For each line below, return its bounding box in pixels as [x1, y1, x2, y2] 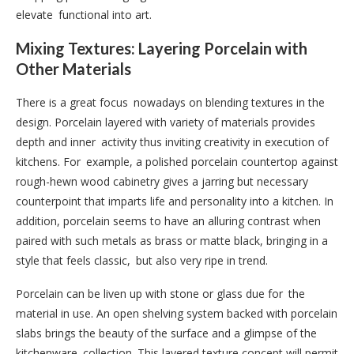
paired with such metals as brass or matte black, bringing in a [16, 232, 328, 248]
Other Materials [16, 58, 131, 78]
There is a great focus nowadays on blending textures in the [16, 94, 325, 110]
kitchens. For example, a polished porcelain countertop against [16, 153, 338, 169]
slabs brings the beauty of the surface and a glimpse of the [16, 325, 317, 341]
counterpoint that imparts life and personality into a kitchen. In [16, 193, 333, 209]
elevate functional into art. [16, 6, 152, 22]
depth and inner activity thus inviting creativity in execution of [16, 134, 329, 149]
